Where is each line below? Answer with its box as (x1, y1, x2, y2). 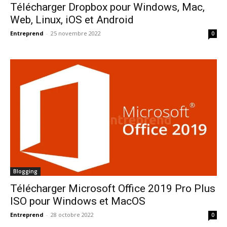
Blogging (13, 167, 37, 175)
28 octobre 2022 (51, 210, 94, 218)
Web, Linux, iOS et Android (10, 13, 134, 26)
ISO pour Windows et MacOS (10, 195, 145, 207)
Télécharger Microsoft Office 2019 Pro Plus (10, 182, 215, 195)
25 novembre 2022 (51, 29, 101, 37)
